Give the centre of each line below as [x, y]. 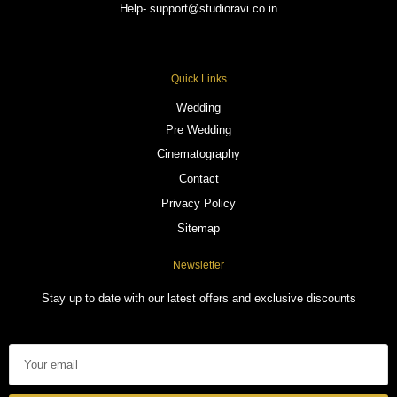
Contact [198, 178]
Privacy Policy [198, 203]
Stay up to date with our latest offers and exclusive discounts [198, 298]
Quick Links [198, 78]
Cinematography [198, 153]
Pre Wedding [198, 129]
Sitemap [198, 228]
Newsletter [198, 265]
